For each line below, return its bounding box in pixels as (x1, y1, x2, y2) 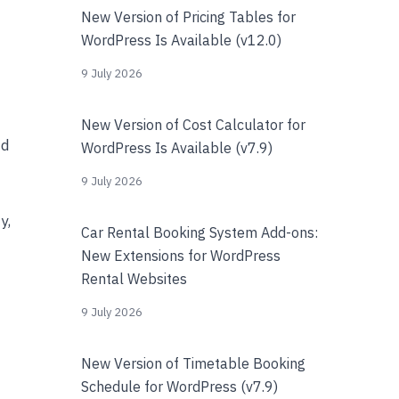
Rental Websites (81, 270, 187, 288)
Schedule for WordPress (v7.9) (81, 378, 278, 395)
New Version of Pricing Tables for (81, 8, 296, 26)
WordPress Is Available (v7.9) (81, 139, 273, 157)
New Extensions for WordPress (81, 247, 281, 265)
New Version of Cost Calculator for (81, 116, 305, 134)
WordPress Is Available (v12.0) (81, 31, 281, 49)
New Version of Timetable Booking (81, 354, 305, 372)
